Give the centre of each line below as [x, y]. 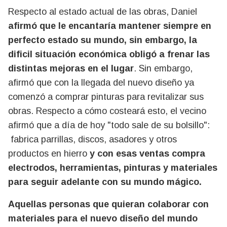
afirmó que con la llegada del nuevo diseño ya [101, 83]
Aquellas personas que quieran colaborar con [108, 204]
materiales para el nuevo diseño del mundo [103, 219]
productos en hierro [49, 154]
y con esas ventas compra [147, 154]
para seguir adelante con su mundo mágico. [105, 182]
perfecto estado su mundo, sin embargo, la [103, 40]
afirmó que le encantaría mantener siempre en [110, 26]
